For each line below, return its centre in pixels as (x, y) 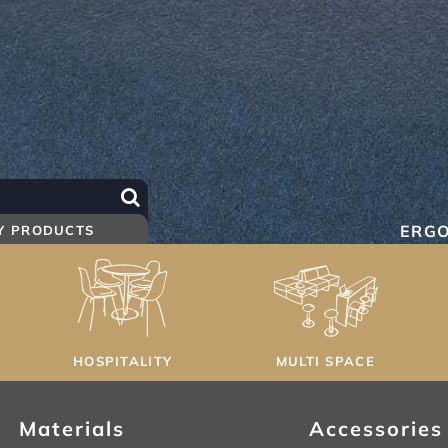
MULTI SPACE (325, 360)
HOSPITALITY (122, 360)
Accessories (376, 428)
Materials (72, 428)
